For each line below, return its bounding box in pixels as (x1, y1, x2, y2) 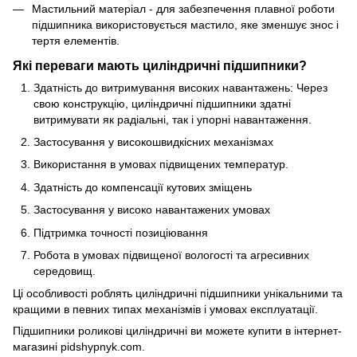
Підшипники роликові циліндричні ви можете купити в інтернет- (13, 324, 342, 338)
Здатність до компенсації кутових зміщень (33, 180, 252, 194)
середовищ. (33, 264, 96, 277)
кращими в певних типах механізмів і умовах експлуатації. (13, 303, 318, 316)
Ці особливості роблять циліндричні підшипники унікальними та (13, 287, 343, 300)
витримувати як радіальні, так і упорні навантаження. (33, 112, 312, 126)
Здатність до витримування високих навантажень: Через (33, 80, 328, 94)
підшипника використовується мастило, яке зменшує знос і (32, 18, 339, 31)
